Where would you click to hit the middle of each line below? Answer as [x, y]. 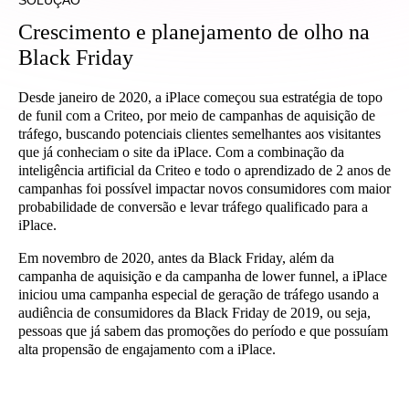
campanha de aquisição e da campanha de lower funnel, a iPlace [203, 276]
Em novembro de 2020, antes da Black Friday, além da [176, 258]
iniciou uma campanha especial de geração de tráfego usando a [199, 294]
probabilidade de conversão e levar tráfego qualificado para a [193, 207]
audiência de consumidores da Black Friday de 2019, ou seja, [194, 313]
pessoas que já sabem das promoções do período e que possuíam [203, 331]
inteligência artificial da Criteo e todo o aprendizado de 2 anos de [204, 170]
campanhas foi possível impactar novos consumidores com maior [204, 189]
